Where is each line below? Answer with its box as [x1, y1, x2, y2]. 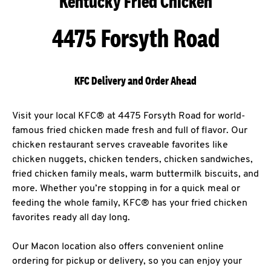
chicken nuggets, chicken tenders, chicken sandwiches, [12, 155, 253, 165]
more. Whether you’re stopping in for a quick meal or [12, 184, 240, 194]
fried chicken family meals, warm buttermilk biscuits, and [12, 169, 259, 179]
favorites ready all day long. [12, 213, 130, 223]
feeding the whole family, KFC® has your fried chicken [12, 198, 247, 208]
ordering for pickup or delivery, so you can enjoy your [12, 256, 242, 266]
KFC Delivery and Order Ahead [74, 74, 197, 88]
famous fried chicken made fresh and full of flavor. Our [12, 126, 247, 135]
